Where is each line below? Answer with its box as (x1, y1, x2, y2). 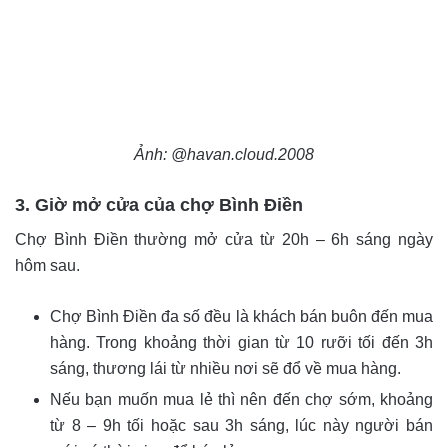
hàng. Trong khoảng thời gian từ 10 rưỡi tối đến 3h (50, 334, 433, 352)
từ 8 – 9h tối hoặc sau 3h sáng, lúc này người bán (50, 417, 433, 435)
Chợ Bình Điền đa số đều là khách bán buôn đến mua (50, 308, 433, 326)
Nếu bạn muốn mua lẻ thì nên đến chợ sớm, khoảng (50, 391, 433, 409)
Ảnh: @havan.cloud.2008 (134, 146, 314, 164)
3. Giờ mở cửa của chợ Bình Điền (15, 195, 303, 216)
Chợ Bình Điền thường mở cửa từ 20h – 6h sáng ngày (15, 231, 433, 249)
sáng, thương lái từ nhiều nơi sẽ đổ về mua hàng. (50, 360, 405, 378)
